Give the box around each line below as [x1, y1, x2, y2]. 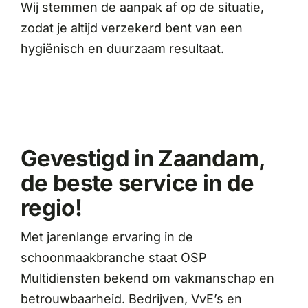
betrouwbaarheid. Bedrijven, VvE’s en [20, 291, 242, 307]
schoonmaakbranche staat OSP [20, 250, 207, 265]
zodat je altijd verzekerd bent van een [20, 21, 243, 36]
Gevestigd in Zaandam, [20, 144, 266, 173]
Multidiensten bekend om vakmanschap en [20, 271, 274, 286]
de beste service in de [20, 169, 254, 197]
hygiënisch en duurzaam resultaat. [20, 41, 224, 56]
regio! [20, 194, 82, 222]
